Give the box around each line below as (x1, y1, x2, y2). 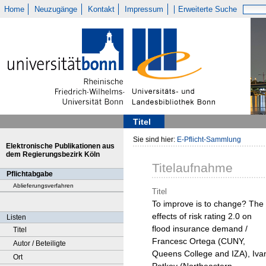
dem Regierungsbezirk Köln (6, 150, 100, 159)
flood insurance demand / (152, 224, 248, 234)
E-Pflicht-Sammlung (177, 135, 241, 144)
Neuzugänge (34, 5, 78, 14)
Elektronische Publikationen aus (6, 142, 115, 150)
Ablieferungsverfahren (13, 182, 74, 189)
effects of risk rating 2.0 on (152, 211, 252, 221)
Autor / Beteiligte (13, 239, 66, 248)
